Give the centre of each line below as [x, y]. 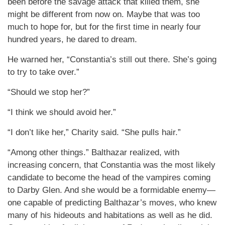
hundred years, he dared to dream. [72, 39]
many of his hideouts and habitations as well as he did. [110, 215]
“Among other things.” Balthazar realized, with [93, 152]
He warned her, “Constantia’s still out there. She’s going [112, 60]
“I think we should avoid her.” [62, 112]
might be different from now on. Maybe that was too [104, 14]
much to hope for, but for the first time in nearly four [104, 27]
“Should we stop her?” [49, 92]
